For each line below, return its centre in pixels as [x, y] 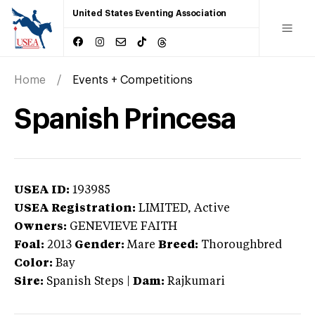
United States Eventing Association [150, 13]
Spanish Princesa [125, 119]
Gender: [99, 245]
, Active [209, 208]
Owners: [40, 227]
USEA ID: [42, 190]
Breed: [178, 245]
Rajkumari [196, 282]
